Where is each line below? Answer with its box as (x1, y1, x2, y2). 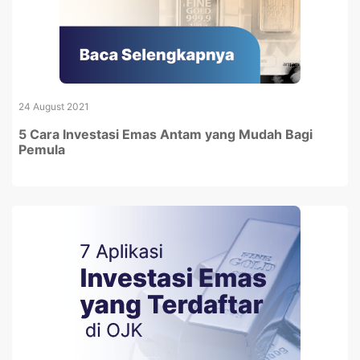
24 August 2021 (18, 100, 89, 112)
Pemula (18, 141, 65, 157)
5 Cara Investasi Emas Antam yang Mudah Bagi (18, 126, 313, 142)
